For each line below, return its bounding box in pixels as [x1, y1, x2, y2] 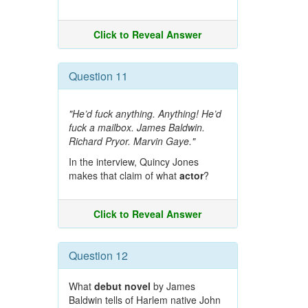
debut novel [93, 279, 151, 293]
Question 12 [68, 247, 128, 263]
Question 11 [68, 68, 128, 84]
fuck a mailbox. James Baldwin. [68, 120, 205, 134]
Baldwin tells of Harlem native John [68, 293, 221, 307]
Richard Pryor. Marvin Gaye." [68, 134, 195, 148]
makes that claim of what [68, 168, 179, 182]
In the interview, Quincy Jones [68, 155, 199, 168]
